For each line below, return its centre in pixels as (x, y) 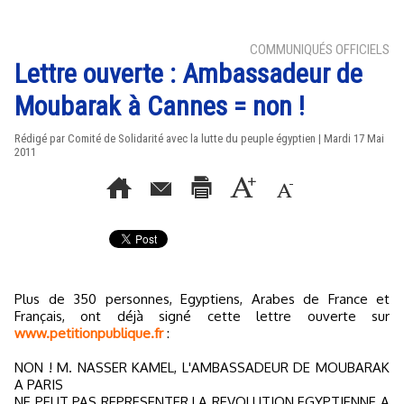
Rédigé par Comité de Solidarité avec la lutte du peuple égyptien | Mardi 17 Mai (199, 138)
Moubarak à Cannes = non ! (160, 106)
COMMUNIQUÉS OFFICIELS (320, 50)
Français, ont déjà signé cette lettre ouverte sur (202, 316)
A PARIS (39, 385)
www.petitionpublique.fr (89, 333)
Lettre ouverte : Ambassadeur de (188, 73)
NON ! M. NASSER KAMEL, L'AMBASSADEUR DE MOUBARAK (202, 367)
